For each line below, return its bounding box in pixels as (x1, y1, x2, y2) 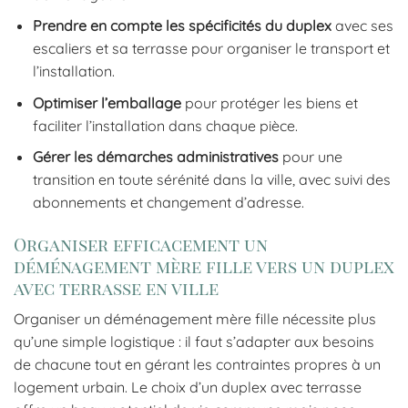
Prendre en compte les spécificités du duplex (32, 16, 331, 36)
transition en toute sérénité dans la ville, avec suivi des (32, 170, 391, 189)
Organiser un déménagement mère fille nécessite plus (14, 309, 376, 328)
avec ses (331, 16, 393, 36)
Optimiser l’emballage (32, 93, 181, 112)
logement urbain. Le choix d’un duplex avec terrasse (14, 377, 362, 396)
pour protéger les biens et (180, 93, 358, 112)
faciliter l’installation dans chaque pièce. (32, 116, 298, 135)
